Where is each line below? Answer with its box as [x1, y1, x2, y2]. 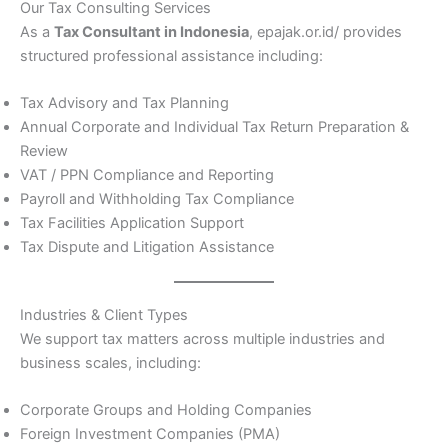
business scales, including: [20, 353, 201, 372]
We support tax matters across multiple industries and [20, 329, 385, 348]
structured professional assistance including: [20, 46, 323, 65]
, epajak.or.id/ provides [249, 22, 402, 41]
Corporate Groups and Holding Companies [20, 401, 312, 420]
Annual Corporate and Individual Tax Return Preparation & [20, 118, 409, 137]
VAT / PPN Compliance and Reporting [20, 166, 274, 185]
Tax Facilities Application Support [20, 214, 244, 233]
